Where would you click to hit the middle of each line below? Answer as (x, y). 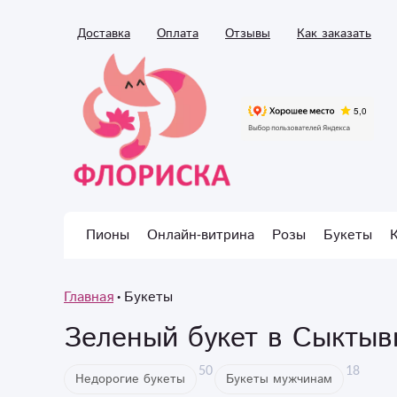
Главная (89, 297)
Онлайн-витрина (201, 235)
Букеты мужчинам (279, 379)
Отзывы (248, 33)
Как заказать (334, 33)
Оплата (178, 33)
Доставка (104, 33)
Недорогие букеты (130, 379)
